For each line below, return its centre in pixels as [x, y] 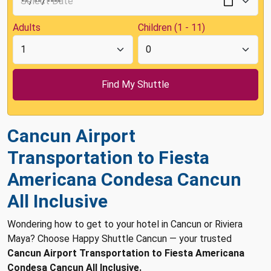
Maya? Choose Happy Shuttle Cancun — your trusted [119, 239]
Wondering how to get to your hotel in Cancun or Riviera [125, 224]
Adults [27, 28]
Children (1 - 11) [171, 28]
